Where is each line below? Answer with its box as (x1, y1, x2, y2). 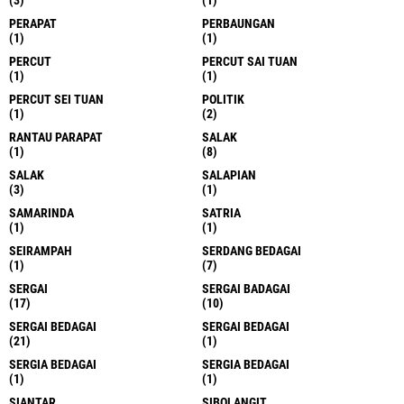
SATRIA (202, 205, 241, 220)
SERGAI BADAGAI (202, 280, 290, 296)
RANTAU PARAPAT (9, 129, 103, 144)
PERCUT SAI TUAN (202, 53, 298, 69)
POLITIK (202, 91, 244, 106)
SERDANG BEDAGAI (202, 243, 301, 258)
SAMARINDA (9, 205, 74, 220)
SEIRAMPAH (9, 243, 72, 258)
